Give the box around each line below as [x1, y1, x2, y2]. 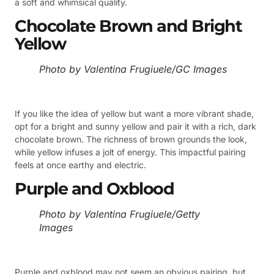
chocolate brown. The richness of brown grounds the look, [15, 133, 247, 144]
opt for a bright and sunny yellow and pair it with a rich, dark [15, 120, 256, 131]
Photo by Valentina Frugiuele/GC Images [39, 63, 227, 76]
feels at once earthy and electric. [15, 159, 146, 170]
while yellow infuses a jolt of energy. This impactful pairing [15, 146, 246, 157]
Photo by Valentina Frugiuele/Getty [39, 208, 200, 221]
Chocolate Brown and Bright [15, 16, 242, 37]
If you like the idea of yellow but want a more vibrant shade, [15, 108, 254, 119]
